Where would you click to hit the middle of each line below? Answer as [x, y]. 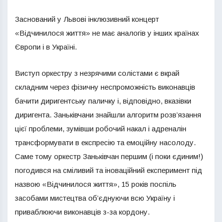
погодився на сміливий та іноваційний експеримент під [109, 170]
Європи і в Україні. [46, 47]
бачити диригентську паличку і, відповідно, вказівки [103, 101]
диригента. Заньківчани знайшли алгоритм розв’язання [108, 115]
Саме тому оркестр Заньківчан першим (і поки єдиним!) [109, 156]
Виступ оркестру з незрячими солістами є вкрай [97, 73]
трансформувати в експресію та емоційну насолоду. [105, 142]
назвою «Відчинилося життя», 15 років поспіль [96, 184]
